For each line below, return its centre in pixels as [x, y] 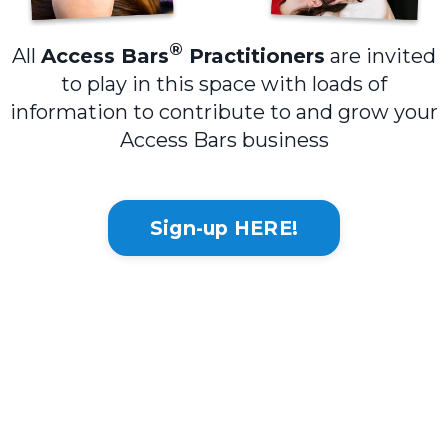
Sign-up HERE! [224, 227]
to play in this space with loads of [224, 83]
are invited [380, 55]
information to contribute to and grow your [224, 111]
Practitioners [254, 55]
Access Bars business [224, 139]
